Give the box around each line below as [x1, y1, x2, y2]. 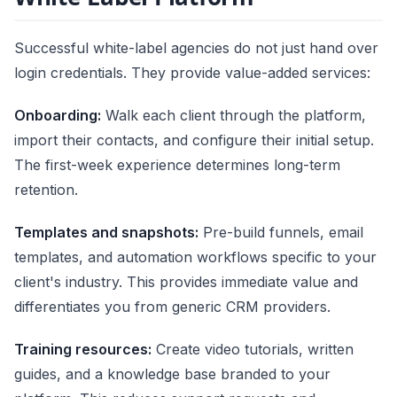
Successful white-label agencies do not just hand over [14, 38, 378, 57]
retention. [14, 180, 78, 198]
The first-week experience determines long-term [14, 155, 340, 174]
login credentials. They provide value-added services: [14, 63, 370, 82]
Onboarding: [14, 105, 101, 124]
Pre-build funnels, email [198, 222, 363, 241]
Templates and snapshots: [14, 222, 198, 241]
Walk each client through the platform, [101, 105, 366, 124]
